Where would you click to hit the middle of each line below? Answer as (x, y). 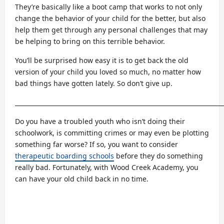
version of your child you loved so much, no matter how (108, 71)
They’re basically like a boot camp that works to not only (108, 6)
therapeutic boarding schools (64, 155)
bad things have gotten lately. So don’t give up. (94, 83)
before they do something (158, 155)
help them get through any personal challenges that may (111, 29)
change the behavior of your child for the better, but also (110, 18)
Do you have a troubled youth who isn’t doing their (100, 121)
